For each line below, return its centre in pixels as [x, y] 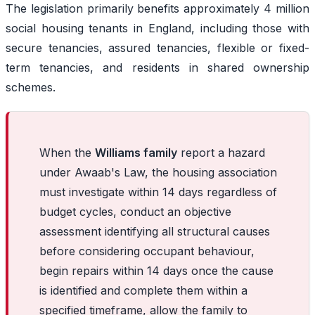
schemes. [32, 87]
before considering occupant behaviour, [147, 251]
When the [67, 152]
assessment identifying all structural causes [155, 231]
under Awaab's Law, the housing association [158, 172]
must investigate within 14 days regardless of [158, 192]
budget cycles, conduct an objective [135, 211]
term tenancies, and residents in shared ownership [157, 67]
